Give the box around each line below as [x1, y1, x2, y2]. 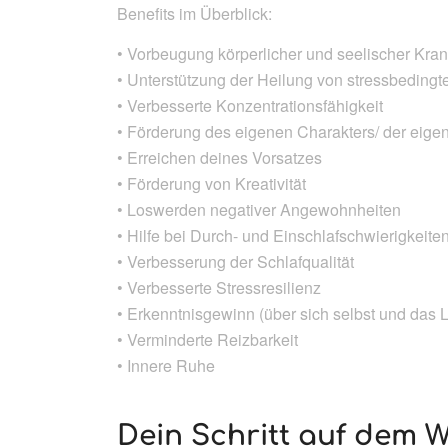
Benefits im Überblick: [117, 2, 273, 26]
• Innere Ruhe [117, 353, 216, 377]
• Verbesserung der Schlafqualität [117, 249, 355, 273]
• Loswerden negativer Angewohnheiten [117, 197, 402, 221]
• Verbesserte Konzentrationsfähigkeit [117, 93, 384, 117]
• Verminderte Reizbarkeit [117, 327, 299, 351]
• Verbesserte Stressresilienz [117, 275, 322, 299]
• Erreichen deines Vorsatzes [117, 145, 323, 169]
